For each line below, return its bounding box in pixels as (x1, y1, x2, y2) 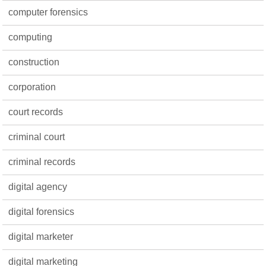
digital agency (8, 182, 68, 192)
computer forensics (8, 7, 88, 17)
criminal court (8, 132, 65, 142)
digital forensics (8, 207, 75, 217)
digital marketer (8, 232, 74, 242)
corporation (8, 82, 56, 92)
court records (8, 107, 64, 117)
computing (8, 32, 53, 42)
